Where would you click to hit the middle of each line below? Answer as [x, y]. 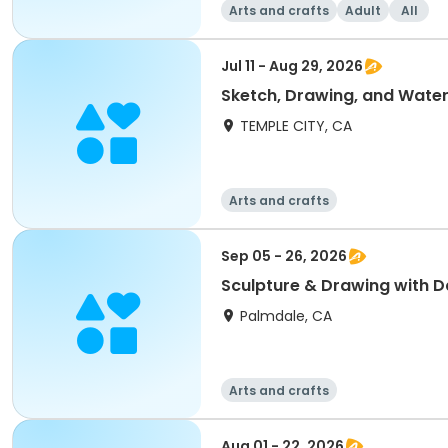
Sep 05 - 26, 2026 [284, 256]
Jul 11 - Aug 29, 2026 [292, 66]
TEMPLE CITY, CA [296, 126]
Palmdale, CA [286, 316]
